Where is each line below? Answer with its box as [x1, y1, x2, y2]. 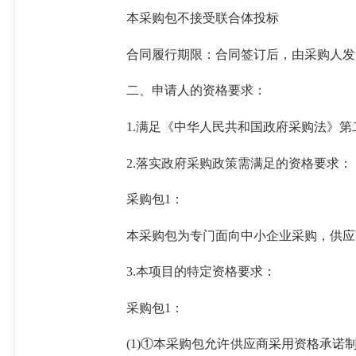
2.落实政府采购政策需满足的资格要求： [126, 156, 352, 170]
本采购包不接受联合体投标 [126, 11, 279, 25]
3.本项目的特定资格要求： [126, 265, 276, 279]
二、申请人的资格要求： [126, 83, 266, 98]
